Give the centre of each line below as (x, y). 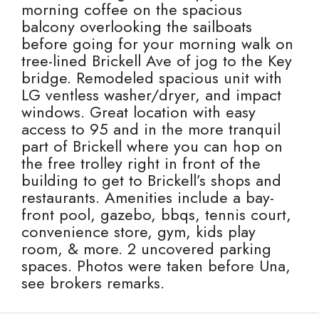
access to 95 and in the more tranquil (151, 129)
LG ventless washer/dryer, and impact (151, 95)
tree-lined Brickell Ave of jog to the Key (157, 61)
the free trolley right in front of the (141, 163)
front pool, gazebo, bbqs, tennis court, (156, 214)
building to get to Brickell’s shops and (151, 180)
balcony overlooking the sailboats (137, 26)
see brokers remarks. (93, 283)
